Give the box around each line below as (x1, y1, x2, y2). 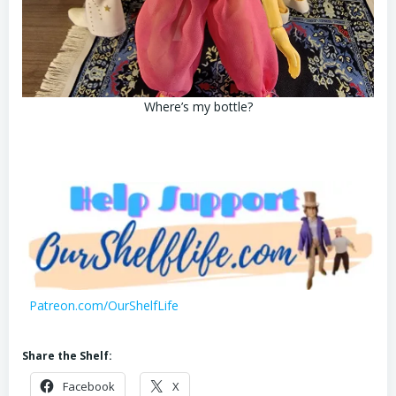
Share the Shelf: (22, 348, 112, 364)
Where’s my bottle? (143, 98, 253, 115)
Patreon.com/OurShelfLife (29, 297, 179, 315)
